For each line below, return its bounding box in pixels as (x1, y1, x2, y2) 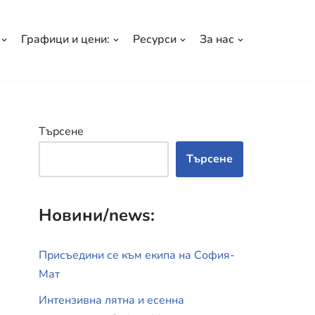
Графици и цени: (21, 32, 110, 48)
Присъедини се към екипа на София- (39, 247, 235, 263)
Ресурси (133, 32, 176, 48)
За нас (200, 32, 234, 48)
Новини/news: (39, 203, 155, 226)
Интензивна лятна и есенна (39, 292, 184, 308)
